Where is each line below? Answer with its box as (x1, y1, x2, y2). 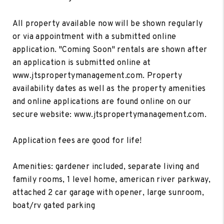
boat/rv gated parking (12, 200, 95, 211)
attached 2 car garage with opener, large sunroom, (12, 187, 204, 198)
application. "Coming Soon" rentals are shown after (12, 44, 207, 55)
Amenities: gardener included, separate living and (12, 161, 199, 172)
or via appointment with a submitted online (12, 31, 176, 42)
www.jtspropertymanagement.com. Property (12, 70, 182, 81)
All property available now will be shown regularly (12, 18, 203, 29)
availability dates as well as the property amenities (12, 83, 206, 94)
